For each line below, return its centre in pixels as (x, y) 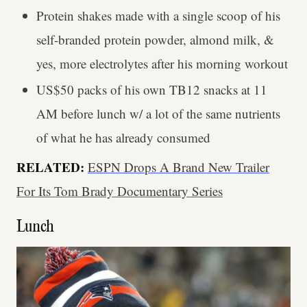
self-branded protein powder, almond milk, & (155, 40)
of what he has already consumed (123, 137)
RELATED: (52, 167)
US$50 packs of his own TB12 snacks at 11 (151, 89)
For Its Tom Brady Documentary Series (120, 191)
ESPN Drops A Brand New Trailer (179, 167)
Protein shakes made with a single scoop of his (158, 16)
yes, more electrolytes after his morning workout (162, 64)
